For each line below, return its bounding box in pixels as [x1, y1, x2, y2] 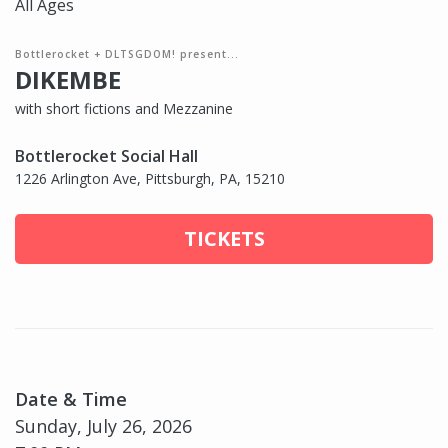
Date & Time [15, 387, 127, 412]
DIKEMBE [15, 63, 121, 97]
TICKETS [183, 225, 265, 253]
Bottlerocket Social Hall [15, 145, 198, 168]
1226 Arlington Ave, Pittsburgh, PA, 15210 [15, 169, 285, 189]
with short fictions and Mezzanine [15, 99, 233, 119]
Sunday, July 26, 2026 [15, 414, 192, 439]
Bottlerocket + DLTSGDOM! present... [15, 47, 239, 62]
